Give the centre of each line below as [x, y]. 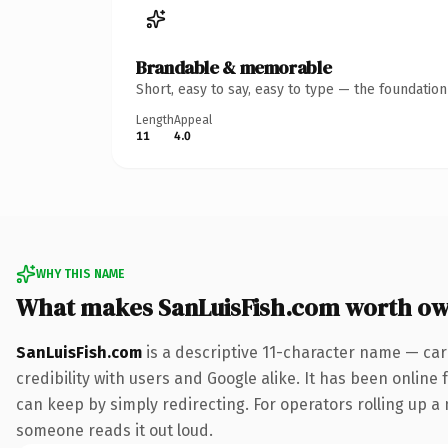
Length [155, 119]
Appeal [193, 119]
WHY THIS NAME [80, 273]
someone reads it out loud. [114, 430]
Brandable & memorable [234, 67]
